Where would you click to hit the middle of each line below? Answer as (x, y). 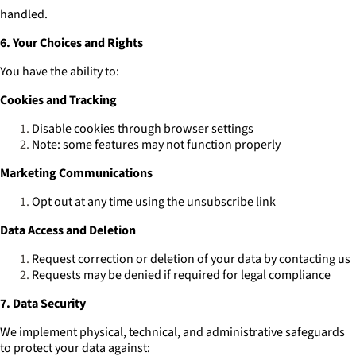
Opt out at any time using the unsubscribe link (154, 202)
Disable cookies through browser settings (143, 129)
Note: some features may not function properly (156, 145)
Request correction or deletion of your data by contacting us (191, 259)
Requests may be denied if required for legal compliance (181, 275)
